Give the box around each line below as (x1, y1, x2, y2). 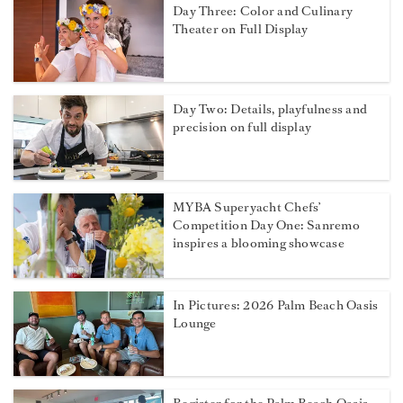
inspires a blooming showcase (173, 235, 345, 253)
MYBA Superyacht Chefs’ (173, 199, 321, 217)
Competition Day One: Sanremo (173, 217, 360, 235)
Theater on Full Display (173, 21, 309, 39)
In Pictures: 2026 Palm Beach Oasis (173, 297, 379, 315)
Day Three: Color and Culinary (173, 3, 354, 21)
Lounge (173, 315, 217, 333)
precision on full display (173, 119, 312, 137)
